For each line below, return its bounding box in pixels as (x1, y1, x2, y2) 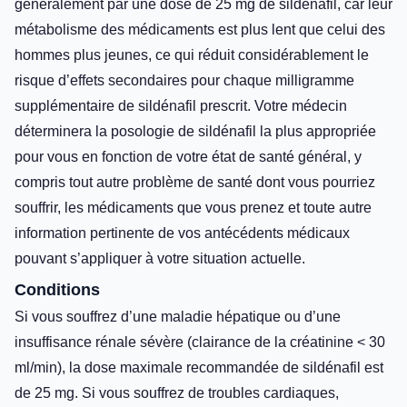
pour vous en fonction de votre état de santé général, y (15, 148, 362, 164)
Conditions (15, 280, 100, 299)
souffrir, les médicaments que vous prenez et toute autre (15, 199, 372, 215)
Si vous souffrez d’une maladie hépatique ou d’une (15, 308, 341, 324)
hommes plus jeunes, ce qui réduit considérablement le (15, 46, 369, 63)
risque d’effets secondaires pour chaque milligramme (15, 72, 354, 88)
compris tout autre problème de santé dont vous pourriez (15, 174, 375, 190)
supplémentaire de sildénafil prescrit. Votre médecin (15, 97, 347, 114)
